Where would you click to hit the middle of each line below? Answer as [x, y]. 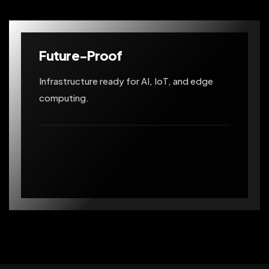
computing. [64, 97]
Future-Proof [81, 55]
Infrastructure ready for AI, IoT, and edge [126, 80]
